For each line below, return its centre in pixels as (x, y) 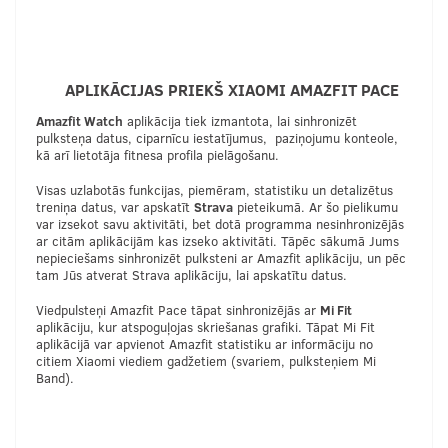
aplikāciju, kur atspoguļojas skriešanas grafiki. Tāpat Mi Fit (205, 327)
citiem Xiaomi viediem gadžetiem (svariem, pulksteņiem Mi (206, 361)
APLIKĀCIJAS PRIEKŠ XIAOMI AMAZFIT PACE (231, 90)
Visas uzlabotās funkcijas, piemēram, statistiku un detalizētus (214, 190)
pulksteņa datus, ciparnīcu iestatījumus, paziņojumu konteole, (217, 138)
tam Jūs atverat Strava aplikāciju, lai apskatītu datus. (191, 275)
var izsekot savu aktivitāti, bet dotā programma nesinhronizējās (220, 224)
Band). (55, 378)
